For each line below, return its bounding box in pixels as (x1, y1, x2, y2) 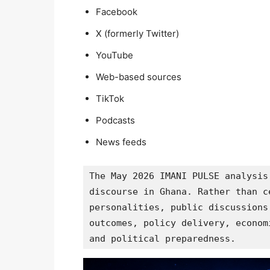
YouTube (96, 49, 133, 61)
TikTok (96, 92, 124, 104)
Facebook (96, 5, 137, 17)
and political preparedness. (89, 233, 236, 244)
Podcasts (96, 114, 135, 126)
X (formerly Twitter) (96, 27, 179, 39)
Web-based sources (96, 71, 181, 83)
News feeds (96, 136, 146, 148)
